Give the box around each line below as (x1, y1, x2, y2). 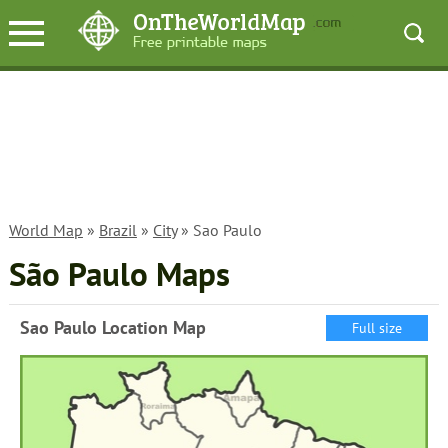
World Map (8, 220, 83, 240)
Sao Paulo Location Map (19, 316, 206, 339)
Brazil (98, 220, 137, 240)
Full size (352, 319, 403, 337)
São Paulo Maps (8, 253, 230, 295)
